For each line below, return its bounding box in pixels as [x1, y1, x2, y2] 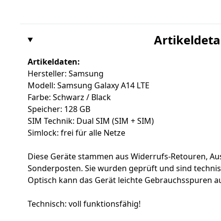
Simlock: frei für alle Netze [28, 127, 125, 139]
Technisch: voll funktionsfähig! [28, 198, 141, 210]
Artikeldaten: [28, 56, 80, 68]
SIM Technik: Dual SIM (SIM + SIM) [28, 115, 154, 127]
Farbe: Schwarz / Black [28, 92, 111, 103]
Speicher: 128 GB [28, 104, 90, 115]
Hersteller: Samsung [28, 68, 104, 79]
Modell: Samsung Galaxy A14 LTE [28, 80, 149, 91]
